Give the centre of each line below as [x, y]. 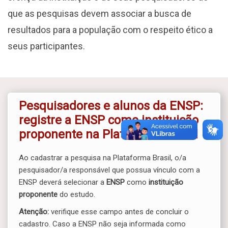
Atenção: [34, 211]
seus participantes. [46, 46]
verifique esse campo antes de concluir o [119, 211]
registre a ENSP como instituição [109, 120]
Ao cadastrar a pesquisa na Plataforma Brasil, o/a [103, 158]
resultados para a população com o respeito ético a [110, 30]
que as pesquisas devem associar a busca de [99, 13]
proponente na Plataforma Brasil [108, 134]
